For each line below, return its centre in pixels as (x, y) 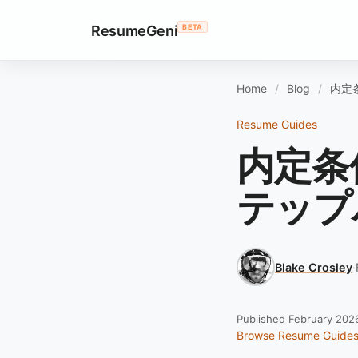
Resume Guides (277, 124)
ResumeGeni (135, 30)
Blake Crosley (314, 267)
